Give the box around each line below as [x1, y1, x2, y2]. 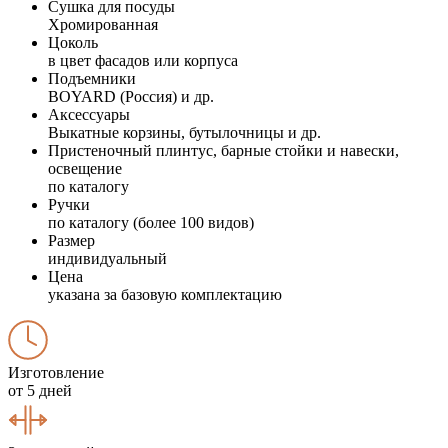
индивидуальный [48, 249, 167, 267]
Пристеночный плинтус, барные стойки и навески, [48, 141, 399, 159]
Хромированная [48, 15, 158, 33]
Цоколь [48, 33, 98, 51]
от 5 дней [8, 381, 72, 399]
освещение [48, 159, 122, 177]
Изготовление [8, 363, 104, 381]
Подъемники [48, 69, 136, 87]
